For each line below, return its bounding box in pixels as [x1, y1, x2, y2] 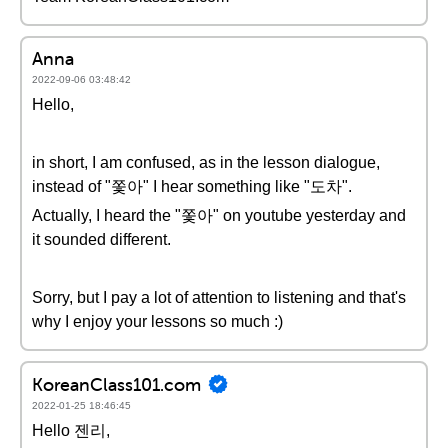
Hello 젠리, [32, 422, 110, 439]
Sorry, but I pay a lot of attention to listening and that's [32, 289, 406, 306]
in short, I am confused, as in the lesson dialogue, [32, 154, 380, 171]
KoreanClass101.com [32, 372, 201, 396]
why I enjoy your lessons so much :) [32, 313, 283, 330]
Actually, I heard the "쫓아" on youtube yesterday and [32, 207, 406, 224]
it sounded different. [32, 231, 171, 248]
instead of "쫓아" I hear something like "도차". [32, 178, 352, 195]
